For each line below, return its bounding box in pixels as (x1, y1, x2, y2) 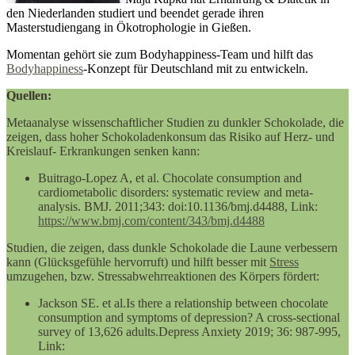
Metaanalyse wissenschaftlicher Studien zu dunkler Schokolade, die (6, 116, 344, 130)
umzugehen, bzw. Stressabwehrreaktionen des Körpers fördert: (6, 269, 319, 284)
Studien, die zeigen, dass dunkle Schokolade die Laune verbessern (6, 241, 338, 255)
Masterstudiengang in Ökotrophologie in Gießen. (6, 21, 251, 35)
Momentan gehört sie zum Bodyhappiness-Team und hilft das (6, 48, 313, 62)
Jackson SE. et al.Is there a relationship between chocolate (38, 296, 328, 311)
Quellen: (6, 89, 52, 103)
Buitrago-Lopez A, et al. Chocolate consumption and (38, 171, 302, 185)
